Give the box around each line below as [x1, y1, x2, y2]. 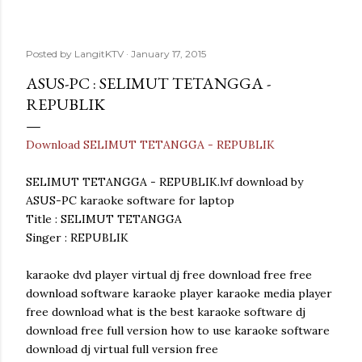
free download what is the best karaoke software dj [26, 305, 305, 319]
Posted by [26, 48, 74, 60]
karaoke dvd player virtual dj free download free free [26, 267, 312, 282]
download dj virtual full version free [26, 342, 218, 356]
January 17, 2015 [131, 48, 206, 60]
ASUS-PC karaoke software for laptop [26, 193, 234, 208]
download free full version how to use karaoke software [26, 323, 330, 338]
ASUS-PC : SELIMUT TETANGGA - [26, 73, 271, 94]
